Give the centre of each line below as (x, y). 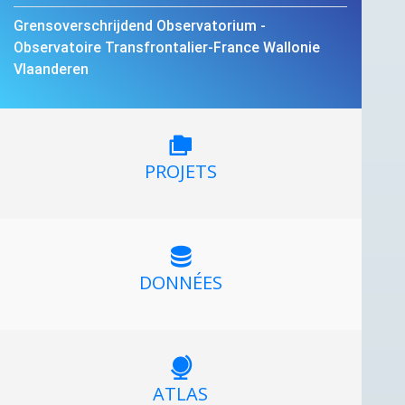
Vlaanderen (51, 68)
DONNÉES (180, 283)
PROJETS (180, 172)
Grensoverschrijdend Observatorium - (140, 25)
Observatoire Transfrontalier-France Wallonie (167, 47)
